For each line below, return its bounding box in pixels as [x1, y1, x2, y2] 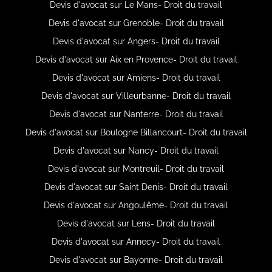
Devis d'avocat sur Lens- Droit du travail [57, 218, 215, 228]
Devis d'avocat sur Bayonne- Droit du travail [49, 254, 223, 265]
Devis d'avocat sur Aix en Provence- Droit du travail [35, 54, 237, 64]
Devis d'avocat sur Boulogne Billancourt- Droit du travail [25, 127, 247, 137]
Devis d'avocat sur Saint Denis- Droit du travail [44, 182, 228, 192]
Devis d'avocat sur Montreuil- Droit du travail [48, 163, 224, 174]
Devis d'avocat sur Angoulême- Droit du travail [44, 200, 228, 210]
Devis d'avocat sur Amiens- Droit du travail [52, 72, 220, 83]
